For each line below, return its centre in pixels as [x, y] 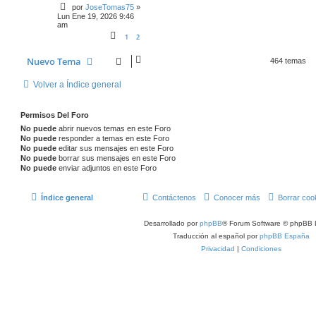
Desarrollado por [172, 224]
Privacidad [218, 249]
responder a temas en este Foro [113, 138]
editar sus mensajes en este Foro [115, 148]
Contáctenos [174, 198]
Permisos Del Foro [55, 115]
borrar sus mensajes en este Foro [116, 158]
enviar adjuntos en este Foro [107, 168]
